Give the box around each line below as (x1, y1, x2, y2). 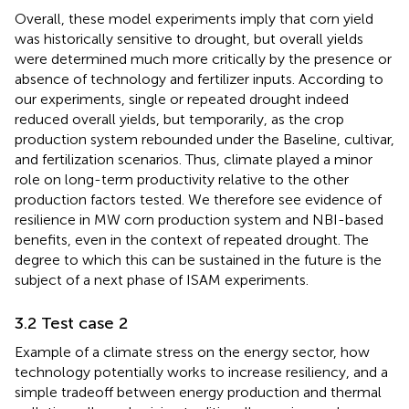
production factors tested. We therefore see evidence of (15, 190, 382, 208)
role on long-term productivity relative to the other (15, 170, 349, 188)
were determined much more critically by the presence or (15, 49, 392, 68)
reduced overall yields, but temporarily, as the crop (15, 110, 344, 128)
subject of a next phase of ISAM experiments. (15, 270, 309, 288)
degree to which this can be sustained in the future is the (15, 250, 382, 268)
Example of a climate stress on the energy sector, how (15, 342, 370, 361)
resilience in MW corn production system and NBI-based (15, 210, 383, 228)
